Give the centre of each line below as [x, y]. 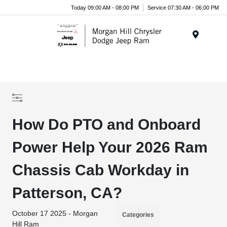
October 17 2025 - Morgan [55, 213]
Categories [138, 215]
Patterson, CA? [67, 193]
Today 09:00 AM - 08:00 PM [105, 7]
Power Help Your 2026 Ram [110, 147]
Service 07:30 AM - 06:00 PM [183, 7]
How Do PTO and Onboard [107, 124]
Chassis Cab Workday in [101, 170]
